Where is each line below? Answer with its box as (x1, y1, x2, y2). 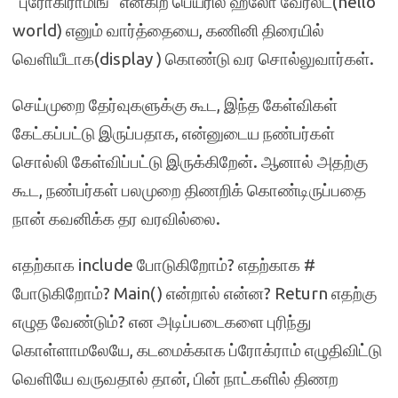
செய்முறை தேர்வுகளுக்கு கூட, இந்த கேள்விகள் (12, 95, 338, 115)
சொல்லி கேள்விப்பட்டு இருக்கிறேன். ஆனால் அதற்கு (12, 152, 368, 171)
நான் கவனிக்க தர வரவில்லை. (12, 209, 220, 228)
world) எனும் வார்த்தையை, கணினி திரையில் (12, 20, 324, 40)
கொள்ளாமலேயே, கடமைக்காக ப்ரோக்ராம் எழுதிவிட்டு (12, 340, 382, 360)
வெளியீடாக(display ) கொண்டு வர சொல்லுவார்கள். (12, 49, 374, 68)
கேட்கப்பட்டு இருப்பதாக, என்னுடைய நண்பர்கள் (12, 123, 335, 143)
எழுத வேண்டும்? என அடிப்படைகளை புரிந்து (12, 312, 311, 331)
